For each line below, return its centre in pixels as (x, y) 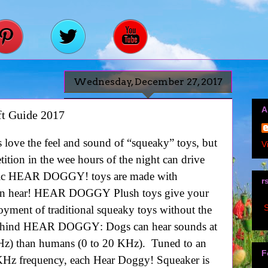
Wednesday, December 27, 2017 (148, 82)
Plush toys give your (159, 193)
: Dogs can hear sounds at (158, 227)
